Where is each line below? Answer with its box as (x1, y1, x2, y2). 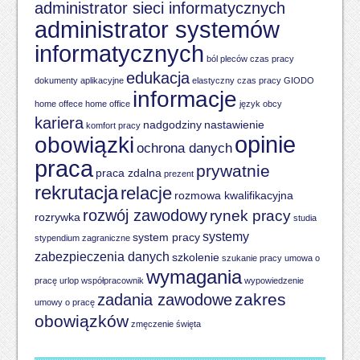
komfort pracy (85, 121, 141, 130)
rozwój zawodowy (82, 207, 207, 224)
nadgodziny (142, 119, 202, 131)
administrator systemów (34, 17, 280, 43)
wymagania (145, 266, 242, 288)
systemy (202, 230, 249, 243)
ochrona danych (136, 140, 232, 156)
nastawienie (203, 119, 264, 131)
